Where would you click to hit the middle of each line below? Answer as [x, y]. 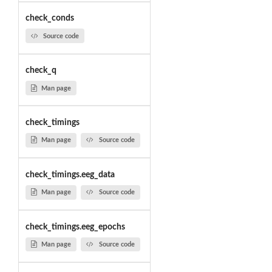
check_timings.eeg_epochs [75, 227]
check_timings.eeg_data [70, 175]
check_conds [49, 19]
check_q [41, 71]
